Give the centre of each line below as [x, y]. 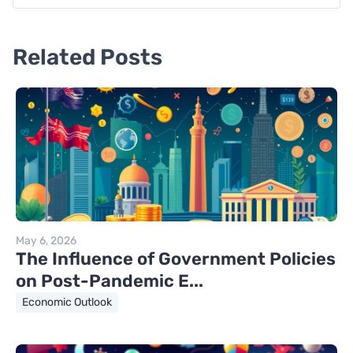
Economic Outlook [67, 303]
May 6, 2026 [46, 241]
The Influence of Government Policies [176, 259]
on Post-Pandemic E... [110, 281]
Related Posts [87, 58]
